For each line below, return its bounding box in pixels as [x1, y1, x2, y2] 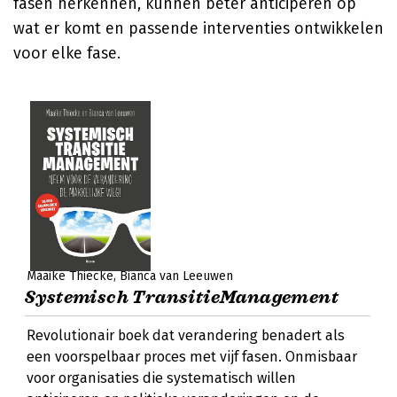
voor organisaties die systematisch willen [27, 370, 296, 386]
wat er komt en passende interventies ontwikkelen [13, 19, 384, 38]
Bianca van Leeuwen [120, 269, 233, 284]
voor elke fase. [13, 43, 121, 63]
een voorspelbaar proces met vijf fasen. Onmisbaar [27, 348, 357, 365]
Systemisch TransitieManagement [25, 286, 339, 308]
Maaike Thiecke [27, 269, 113, 284]
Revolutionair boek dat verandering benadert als [27, 327, 345, 344]
